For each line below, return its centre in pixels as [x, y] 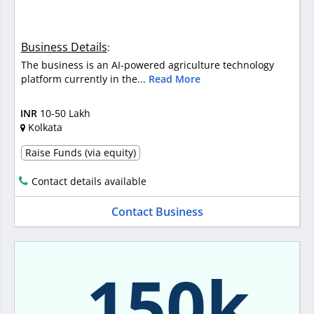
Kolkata [45, 127]
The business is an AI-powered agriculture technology [147, 65]
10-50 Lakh [65, 113]
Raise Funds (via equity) [80, 153]
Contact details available [89, 182]
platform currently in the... [84, 79]
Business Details [64, 47]
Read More [174, 79]
